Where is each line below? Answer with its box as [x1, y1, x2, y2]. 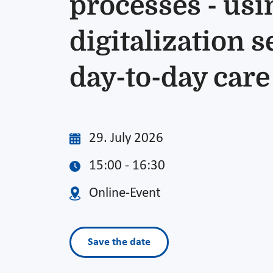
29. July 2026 [89, 131, 164, 146]
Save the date [88, 236, 151, 248]
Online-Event [89, 186, 161, 200]
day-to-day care [69, 62, 270, 93]
